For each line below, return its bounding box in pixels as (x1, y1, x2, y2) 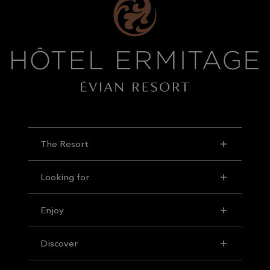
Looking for (40, 171, 90, 183)
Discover (40, 237, 78, 249)
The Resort (40, 137, 89, 149)
